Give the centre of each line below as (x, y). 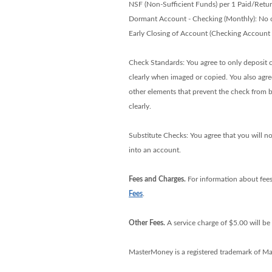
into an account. (155, 150)
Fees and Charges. (157, 179)
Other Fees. (147, 223)
